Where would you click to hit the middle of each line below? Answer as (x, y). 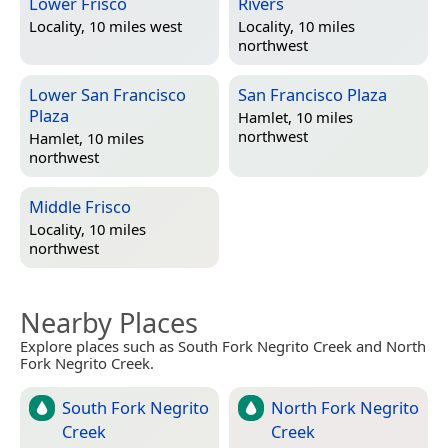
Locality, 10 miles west (105, 26)
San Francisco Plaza (312, 94)
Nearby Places (109, 322)
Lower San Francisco (107, 94)
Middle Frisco (80, 206)
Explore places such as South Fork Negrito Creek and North (223, 345)
